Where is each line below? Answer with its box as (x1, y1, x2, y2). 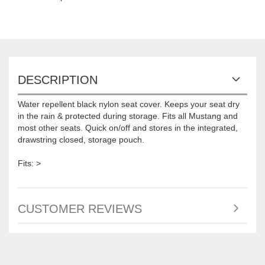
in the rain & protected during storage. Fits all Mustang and (18, 111, 238, 121)
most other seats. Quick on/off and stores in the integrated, (18, 123, 238, 133)
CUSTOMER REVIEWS (18, 202, 142, 216)
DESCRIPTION (18, 73, 98, 87)
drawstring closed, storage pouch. (18, 135, 144, 145)
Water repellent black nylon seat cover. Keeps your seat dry (18, 99, 240, 109)
